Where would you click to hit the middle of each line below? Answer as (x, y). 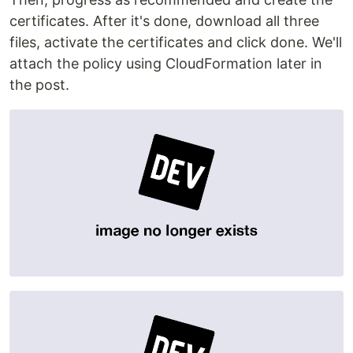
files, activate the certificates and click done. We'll (176, 42)
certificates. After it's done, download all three (164, 21)
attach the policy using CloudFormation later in (166, 63)
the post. (39, 85)
